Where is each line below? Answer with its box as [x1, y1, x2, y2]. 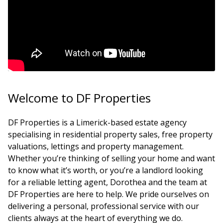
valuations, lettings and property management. [8, 141, 184, 152]
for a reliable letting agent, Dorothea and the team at [8, 177, 207, 188]
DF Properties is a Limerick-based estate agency [8, 117, 187, 128]
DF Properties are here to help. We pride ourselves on [8, 189, 209, 200]
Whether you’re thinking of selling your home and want [8, 153, 215, 164]
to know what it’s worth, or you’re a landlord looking [8, 165, 203, 176]
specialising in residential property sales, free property [8, 129, 213, 140]
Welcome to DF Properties [8, 89, 151, 106]
